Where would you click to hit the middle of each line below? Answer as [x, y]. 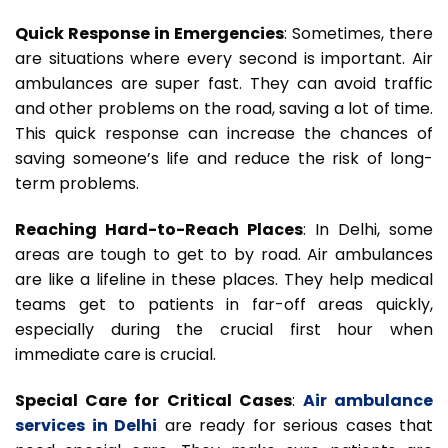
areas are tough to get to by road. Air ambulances [224, 255]
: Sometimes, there [358, 34]
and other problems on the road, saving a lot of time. [224, 109]
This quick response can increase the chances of [224, 134]
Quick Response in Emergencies [149, 34]
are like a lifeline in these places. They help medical [224, 280]
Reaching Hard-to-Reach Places [159, 230]
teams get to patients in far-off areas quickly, [224, 305]
